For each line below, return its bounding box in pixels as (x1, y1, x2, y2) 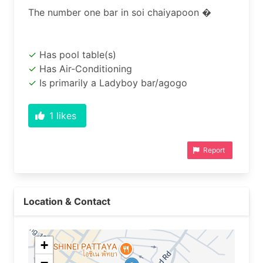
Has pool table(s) (39, 49, 116, 60)
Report (203, 146, 225, 154)
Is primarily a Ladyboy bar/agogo (39, 77, 187, 89)
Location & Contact (23, 195, 110, 207)
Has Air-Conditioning (39, 63, 132, 75)
